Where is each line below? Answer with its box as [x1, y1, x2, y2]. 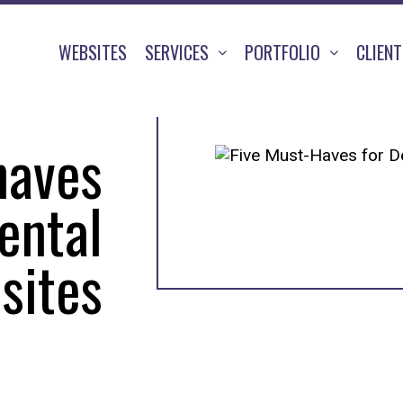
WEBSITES [58, 39, 127, 66]
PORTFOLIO [245, 39, 325, 66]
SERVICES [145, 39, 213, 66]
